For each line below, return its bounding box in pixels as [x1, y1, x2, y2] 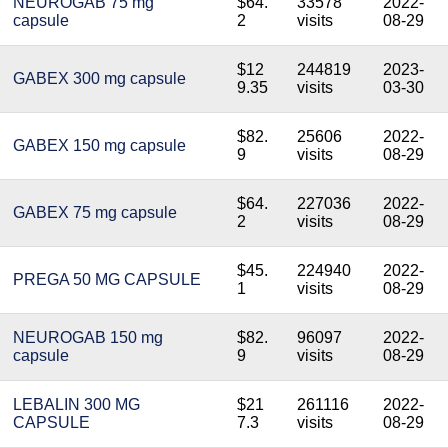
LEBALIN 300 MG [13, 396, 140, 413]
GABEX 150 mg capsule [13, 137, 186, 154]
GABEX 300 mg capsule [13, 70, 186, 87]
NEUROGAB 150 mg [13, 329, 163, 346]
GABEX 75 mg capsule [13, 204, 177, 221]
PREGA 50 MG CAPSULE [13, 271, 201, 288]
